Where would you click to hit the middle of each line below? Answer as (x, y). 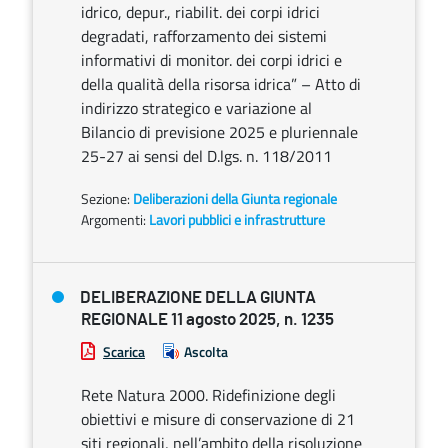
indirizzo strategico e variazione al (196, 108)
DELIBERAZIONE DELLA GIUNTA (198, 297)
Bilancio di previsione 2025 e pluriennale (219, 132)
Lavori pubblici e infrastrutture (237, 219)
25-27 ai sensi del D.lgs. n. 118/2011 (206, 156)
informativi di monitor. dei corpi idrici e (211, 60)
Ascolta (206, 351)
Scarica (124, 351)
